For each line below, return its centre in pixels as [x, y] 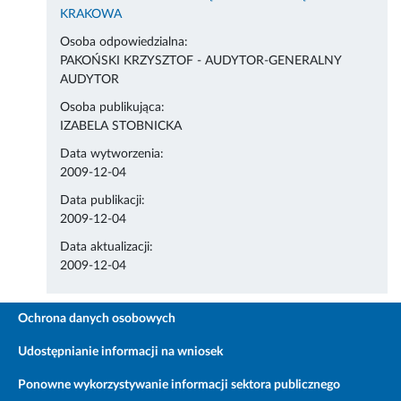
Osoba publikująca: [113, 108]
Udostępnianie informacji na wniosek [120, 352]
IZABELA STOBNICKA [121, 127]
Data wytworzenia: [112, 154]
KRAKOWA [91, 15]
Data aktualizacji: [107, 247]
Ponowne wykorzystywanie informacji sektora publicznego [179, 385]
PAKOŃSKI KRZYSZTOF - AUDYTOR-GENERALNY [201, 61]
